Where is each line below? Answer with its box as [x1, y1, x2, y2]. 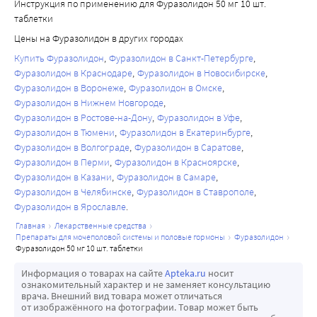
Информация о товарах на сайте [21, 267, 165, 280]
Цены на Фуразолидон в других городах [14, 32, 183, 45]
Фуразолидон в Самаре [117, 171, 216, 184]
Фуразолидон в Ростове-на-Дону [14, 111, 152, 125]
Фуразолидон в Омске [129, 81, 222, 95]
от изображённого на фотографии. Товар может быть [21, 301, 258, 314]
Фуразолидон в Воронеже [14, 81, 124, 95]
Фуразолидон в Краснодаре [14, 67, 132, 80]
